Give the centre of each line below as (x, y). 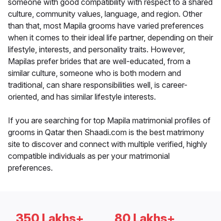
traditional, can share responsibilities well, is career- (98, 85)
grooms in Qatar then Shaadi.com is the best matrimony (106, 132)
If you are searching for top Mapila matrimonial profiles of (109, 121)
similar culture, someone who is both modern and (94, 73)
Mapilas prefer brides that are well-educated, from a (99, 61)
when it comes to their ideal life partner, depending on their (110, 38)
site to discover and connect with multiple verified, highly (108, 144)
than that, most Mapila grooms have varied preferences (106, 26)
